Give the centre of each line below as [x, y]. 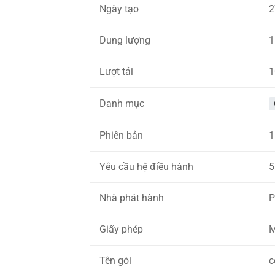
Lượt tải [116, 71]
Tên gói [115, 260]
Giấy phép [121, 229]
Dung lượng [125, 40]
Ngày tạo [119, 9]
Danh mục [122, 103]
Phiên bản [121, 135]
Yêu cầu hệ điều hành [146, 166]
